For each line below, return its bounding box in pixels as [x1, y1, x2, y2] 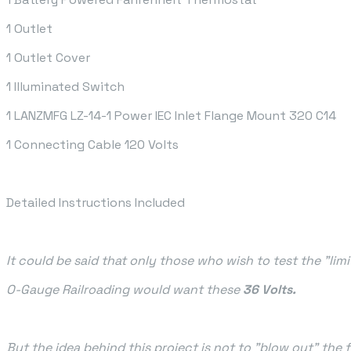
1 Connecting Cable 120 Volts [6, 136, 179, 154]
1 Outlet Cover [6, 49, 90, 67]
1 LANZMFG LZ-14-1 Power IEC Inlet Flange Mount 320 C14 [6, 107, 336, 125]
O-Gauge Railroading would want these [6, 281, 243, 299]
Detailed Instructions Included [6, 194, 185, 212]
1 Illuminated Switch [6, 78, 125, 96]
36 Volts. [243, 281, 296, 299]
